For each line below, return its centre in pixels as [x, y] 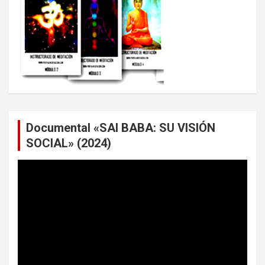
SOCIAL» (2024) [69, 143]
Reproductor [41, 165]
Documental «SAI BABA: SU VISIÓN [121, 127]
